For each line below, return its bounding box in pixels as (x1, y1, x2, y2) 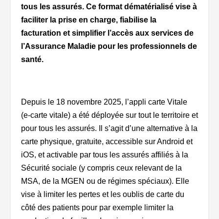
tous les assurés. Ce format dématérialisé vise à (21, 2, 197, 11)
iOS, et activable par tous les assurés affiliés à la (21, 151, 188, 159)
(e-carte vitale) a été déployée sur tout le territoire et (21, 111, 198, 120)
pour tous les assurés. (21, 124, 99, 133)
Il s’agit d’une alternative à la (98, 124, 197, 133)
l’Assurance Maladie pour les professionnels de (21, 42, 197, 51)
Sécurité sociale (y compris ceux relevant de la (21, 164, 182, 173)
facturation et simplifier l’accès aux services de (21, 29, 194, 38)
